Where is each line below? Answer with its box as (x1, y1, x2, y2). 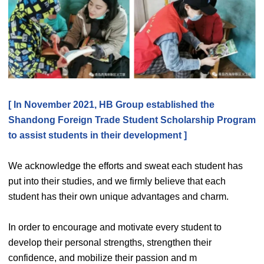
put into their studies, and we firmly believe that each (8, 176, 226, 187)
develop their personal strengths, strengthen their (8, 237, 212, 248)
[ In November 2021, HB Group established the (8, 100, 214, 110)
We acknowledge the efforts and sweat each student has (8, 161, 243, 171)
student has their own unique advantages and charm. (8, 192, 229, 202)
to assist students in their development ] (8, 130, 187, 141)
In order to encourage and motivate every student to (8, 222, 222, 233)
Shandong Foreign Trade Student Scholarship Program (8, 115, 256, 126)
